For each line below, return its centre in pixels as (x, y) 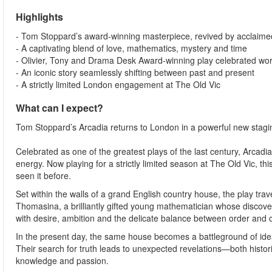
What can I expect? (59, 108)
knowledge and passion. (62, 260)
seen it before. (43, 175)
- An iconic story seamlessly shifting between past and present (135, 72)
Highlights (43, 17)
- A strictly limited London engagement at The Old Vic (118, 84)
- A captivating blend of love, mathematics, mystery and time (131, 48)
